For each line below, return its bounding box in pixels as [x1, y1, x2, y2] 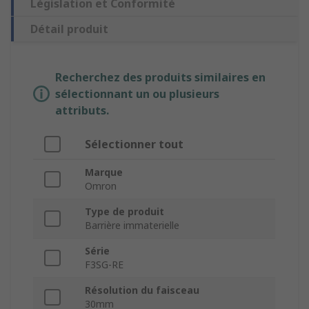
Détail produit [30, 21, 108, 37]
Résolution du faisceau [85, 283, 199, 297]
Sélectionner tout [85, 137, 183, 152]
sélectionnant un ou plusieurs [55, 86, 219, 102]
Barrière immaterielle [85, 219, 179, 232]
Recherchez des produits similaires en [55, 70, 266, 86]
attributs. [55, 103, 109, 119]
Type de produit [85, 205, 164, 219]
